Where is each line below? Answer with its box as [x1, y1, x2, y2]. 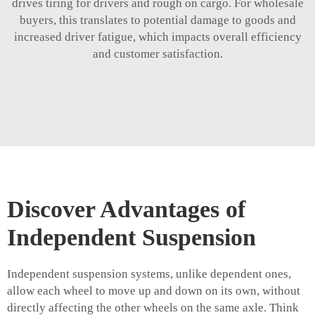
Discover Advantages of [7, 196, 245, 223]
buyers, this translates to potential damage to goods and [19, 13, 296, 27]
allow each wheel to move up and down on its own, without [7, 284, 300, 298]
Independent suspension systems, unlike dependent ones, [7, 267, 291, 281]
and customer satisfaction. [92, 47, 223, 61]
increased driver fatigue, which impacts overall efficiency [13, 30, 302, 44]
